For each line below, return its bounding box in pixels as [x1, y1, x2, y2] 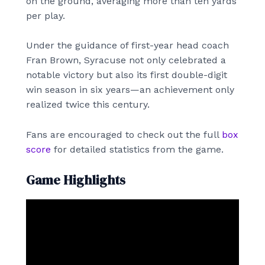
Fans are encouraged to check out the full [26, 128, 222, 140]
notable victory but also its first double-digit [26, 69, 227, 81]
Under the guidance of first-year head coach [26, 40, 229, 51]
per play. [26, 9, 65, 21]
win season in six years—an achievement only [26, 84, 234, 96]
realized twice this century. [26, 99, 150, 111]
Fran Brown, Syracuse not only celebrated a [26, 54, 226, 66]
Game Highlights [26, 170, 125, 189]
